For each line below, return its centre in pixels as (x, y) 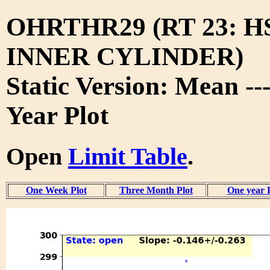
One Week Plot (56, 190)
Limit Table (128, 156)
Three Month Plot (156, 190)
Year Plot (57, 115)
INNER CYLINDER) (125, 56)
